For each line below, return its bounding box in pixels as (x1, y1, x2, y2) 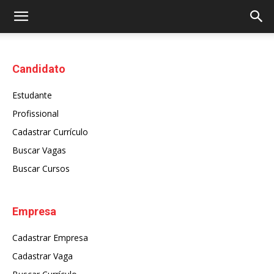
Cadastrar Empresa (12, 232, 88, 243)
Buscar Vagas (12, 144, 66, 156)
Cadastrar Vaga (12, 250, 73, 262)
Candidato (12, 62, 65, 75)
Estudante (12, 89, 52, 101)
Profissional (12, 108, 59, 119)
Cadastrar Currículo (12, 126, 88, 138)
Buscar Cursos (12, 163, 70, 174)
